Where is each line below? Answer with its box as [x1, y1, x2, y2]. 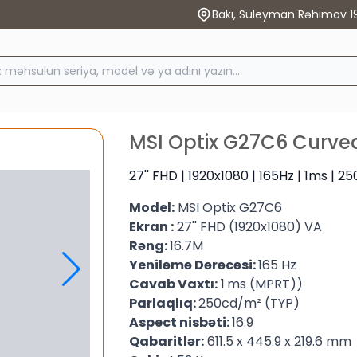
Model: [128, 198, 175, 218]
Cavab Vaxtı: [128, 275, 218, 294]
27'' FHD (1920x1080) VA [173, 218, 322, 237]
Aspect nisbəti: [128, 313, 232, 332]
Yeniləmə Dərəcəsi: [128, 256, 258, 275]
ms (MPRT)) [226, 275, 303, 294]
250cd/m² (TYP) [198, 294, 300, 313]
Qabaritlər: [128, 332, 204, 351]
